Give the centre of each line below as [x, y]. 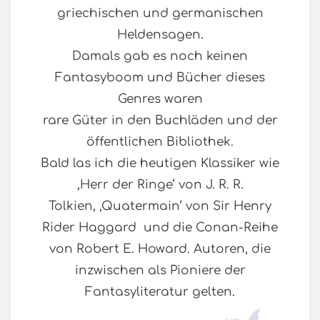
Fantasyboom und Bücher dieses [160, 78]
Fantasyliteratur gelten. [160, 292]
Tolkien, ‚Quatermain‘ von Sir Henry [160, 206]
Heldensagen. [160, 35]
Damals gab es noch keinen [160, 56]
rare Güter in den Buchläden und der [160, 121]
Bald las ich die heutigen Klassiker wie [160, 164]
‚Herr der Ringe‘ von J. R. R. [160, 185]
